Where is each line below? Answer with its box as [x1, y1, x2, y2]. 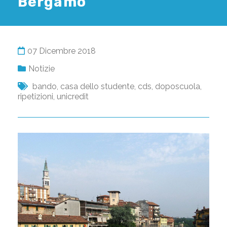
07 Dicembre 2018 [27, 46, 96, 56]
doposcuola [155, 82, 200, 92]
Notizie [28, 64, 55, 74]
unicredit [57, 92, 89, 102]
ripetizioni [18, 92, 53, 102]
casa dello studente [60, 82, 134, 92]
